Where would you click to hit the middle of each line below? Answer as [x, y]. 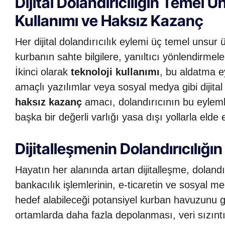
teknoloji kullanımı [115, 72]
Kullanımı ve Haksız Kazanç [109, 20]
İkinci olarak [43, 72]
